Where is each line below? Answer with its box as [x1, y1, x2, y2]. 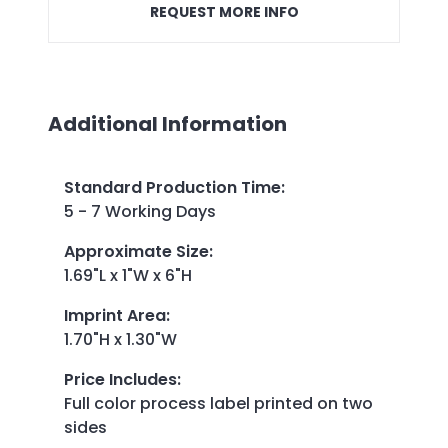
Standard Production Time [64, 175, 281, 199]
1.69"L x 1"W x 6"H [64, 263, 192, 287]
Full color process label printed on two [64, 391, 373, 415]
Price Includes [64, 367, 177, 391]
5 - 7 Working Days [64, 199, 216, 223]
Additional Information [48, 109, 287, 138]
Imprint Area [64, 303, 166, 327]
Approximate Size [64, 239, 209, 263]
